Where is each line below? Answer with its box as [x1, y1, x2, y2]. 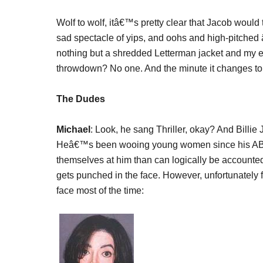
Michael [56, 124, 90, 134]
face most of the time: [56, 186, 144, 195]
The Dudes [56, 94, 105, 104]
